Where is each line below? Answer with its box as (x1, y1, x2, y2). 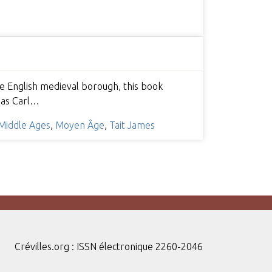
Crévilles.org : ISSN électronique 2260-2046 (15, 240, 203, 252)
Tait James (109, 119, 155, 131)
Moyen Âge (55, 119, 104, 131)
